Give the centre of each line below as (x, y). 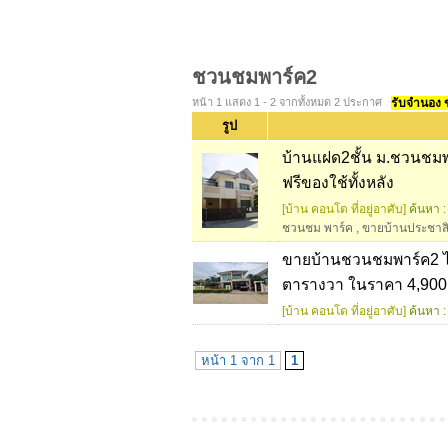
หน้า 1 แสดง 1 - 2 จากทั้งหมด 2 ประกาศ (287, 102)
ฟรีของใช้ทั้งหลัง (338, 182)
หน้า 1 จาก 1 (238, 360)
